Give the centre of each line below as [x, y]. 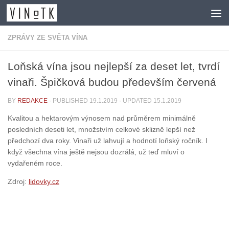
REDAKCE [32, 101]
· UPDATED [135, 101]
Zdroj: [18, 182]
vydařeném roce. [35, 163]
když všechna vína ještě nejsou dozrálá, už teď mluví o [96, 152]
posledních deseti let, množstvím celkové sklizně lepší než [101, 130]
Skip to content [41, 14]
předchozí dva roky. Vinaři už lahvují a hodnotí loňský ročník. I [108, 141]
